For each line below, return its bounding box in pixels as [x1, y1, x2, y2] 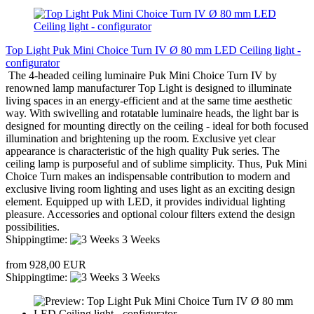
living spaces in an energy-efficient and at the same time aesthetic [6, 94, 292, 107]
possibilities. [6, 220, 60, 233]
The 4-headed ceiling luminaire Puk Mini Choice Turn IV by [6, 69, 277, 81]
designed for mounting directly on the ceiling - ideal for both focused [6, 119, 308, 132]
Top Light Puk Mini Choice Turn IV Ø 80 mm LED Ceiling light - [6, 43, 301, 56]
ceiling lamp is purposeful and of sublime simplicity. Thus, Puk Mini [6, 157, 307, 170]
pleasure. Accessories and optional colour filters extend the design [6, 207, 295, 220]
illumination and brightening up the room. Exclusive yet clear [6, 132, 275, 144]
